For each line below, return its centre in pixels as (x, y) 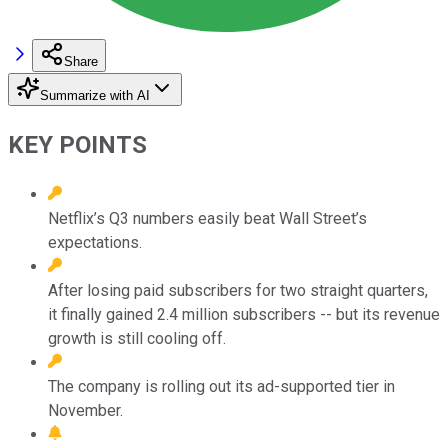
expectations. (95, 242)
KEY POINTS (77, 144)
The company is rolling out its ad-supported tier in (221, 386)
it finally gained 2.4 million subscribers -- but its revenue (244, 314)
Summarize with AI (95, 95)
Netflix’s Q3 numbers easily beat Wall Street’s (207, 218)
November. (85, 410)
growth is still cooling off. (137, 338)
